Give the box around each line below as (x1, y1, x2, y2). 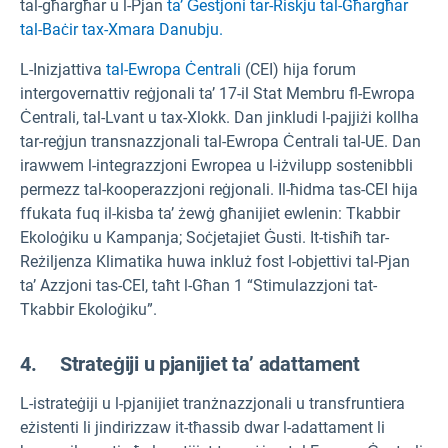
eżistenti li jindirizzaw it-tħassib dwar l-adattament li (20, 418, 385, 438)
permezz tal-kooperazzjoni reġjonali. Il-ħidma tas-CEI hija (20, 180, 418, 200)
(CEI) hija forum (241, 60, 356, 80)
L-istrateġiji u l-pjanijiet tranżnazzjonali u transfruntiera (20, 394, 405, 414)
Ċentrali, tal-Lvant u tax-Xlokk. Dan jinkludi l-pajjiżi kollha (20, 108, 419, 128)
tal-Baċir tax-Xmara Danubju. (20, 20, 223, 40)
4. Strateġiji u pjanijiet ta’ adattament (20, 352, 360, 377)
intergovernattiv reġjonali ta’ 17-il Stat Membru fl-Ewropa (20, 84, 415, 104)
